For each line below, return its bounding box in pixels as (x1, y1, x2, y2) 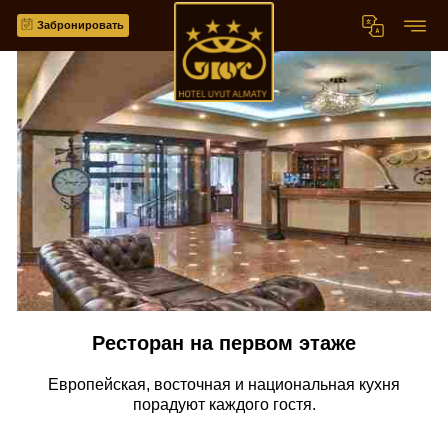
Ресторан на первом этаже (92, 332, 356, 354)
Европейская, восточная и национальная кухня (48, 376, 400, 393)
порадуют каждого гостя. (132, 396, 316, 413)
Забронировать (37, 19, 124, 31)
